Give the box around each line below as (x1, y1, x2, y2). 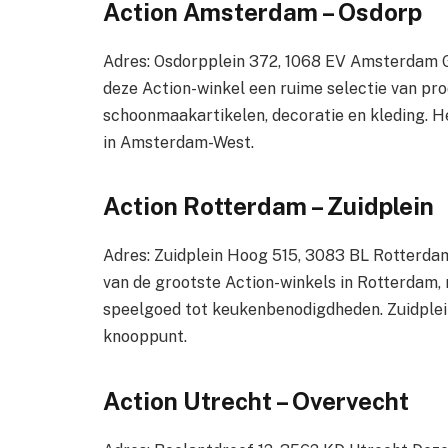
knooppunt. (103, 327, 187, 347)
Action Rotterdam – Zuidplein (103, 192, 434, 221)
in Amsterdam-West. (103, 132, 254, 152)
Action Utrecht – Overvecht (103, 386, 409, 415)
